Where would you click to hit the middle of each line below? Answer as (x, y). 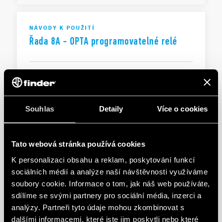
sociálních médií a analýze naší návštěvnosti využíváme (110, 171)
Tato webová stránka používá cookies (78, 144)
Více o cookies (182, 109)
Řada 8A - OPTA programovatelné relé (103, 41)
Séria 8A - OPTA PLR (68, 199)
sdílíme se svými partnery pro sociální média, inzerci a (107, 195)
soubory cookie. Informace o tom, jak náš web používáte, (111, 183)
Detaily (111, 109)
